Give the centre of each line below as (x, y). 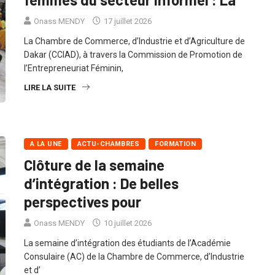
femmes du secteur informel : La (130, 14)
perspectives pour (83, 215)
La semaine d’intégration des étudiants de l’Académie (127, 257)
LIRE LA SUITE (50, 101)
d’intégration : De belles (101, 197)
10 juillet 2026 (127, 237)
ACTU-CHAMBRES (108, 158)
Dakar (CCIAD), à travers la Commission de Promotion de (133, 68)
